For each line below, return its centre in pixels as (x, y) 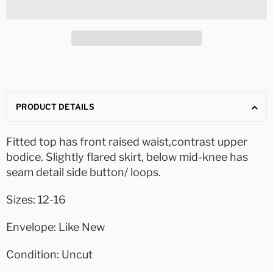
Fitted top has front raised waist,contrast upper (127, 142)
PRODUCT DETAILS (55, 107)
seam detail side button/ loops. (83, 172)
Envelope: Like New (55, 227)
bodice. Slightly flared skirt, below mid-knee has (127, 157)
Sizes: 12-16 (36, 200)
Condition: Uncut (49, 255)
